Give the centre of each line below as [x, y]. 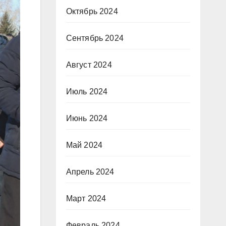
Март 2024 [86, 199]
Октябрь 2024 [92, 11]
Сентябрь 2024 [95, 38]
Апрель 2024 [90, 172]
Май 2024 [84, 145]
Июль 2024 [87, 92]
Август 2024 [89, 65]
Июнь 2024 [87, 118]
